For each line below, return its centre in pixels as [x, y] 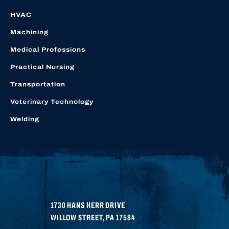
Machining [29, 32]
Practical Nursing [42, 67]
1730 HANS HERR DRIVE [88, 205]
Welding [25, 119]
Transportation [38, 85]
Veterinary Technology [52, 102]
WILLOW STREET [77, 218]
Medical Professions [48, 50]
